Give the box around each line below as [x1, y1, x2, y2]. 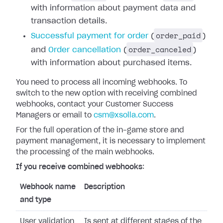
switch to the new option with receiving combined [16, 90, 197, 97]
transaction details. [31, 17, 107, 25]
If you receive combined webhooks [16, 164, 142, 171]
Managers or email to [16, 112, 94, 119]
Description [84, 184, 125, 191]
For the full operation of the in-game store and [16, 127, 184, 134]
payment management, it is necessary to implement [16, 138, 206, 145]
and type [20, 197, 51, 204]
